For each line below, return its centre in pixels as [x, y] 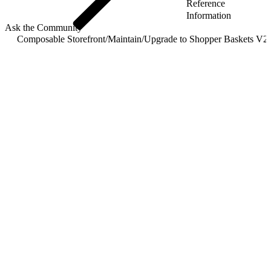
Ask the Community [44, 27]
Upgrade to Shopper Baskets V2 [206, 39]
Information [209, 15]
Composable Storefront [61, 39]
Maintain [125, 39]
